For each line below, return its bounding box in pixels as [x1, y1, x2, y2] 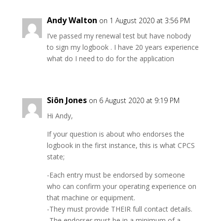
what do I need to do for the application [46, 54, 174, 63]
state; [46, 152, 65, 161]
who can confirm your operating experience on [46, 182, 196, 191]
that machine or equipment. [46, 193, 135, 202]
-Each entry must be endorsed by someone [46, 170, 185, 180]
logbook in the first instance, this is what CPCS [46, 141, 195, 150]
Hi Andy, [46, 111, 73, 120]
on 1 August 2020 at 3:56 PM [99, 16, 190, 25]
